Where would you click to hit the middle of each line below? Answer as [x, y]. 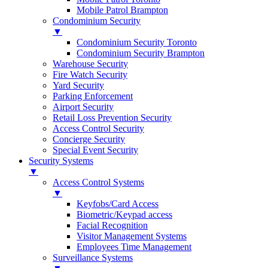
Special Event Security [95, 150]
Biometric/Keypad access [124, 214]
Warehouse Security [90, 64]
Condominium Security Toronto [137, 42]
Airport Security [83, 107]
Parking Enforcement [93, 96]
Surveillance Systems [93, 258]
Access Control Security [98, 128]
